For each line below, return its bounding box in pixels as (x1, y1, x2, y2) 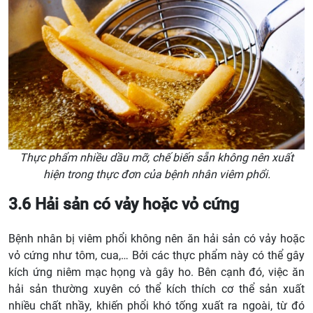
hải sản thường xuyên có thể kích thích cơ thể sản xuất (8, 282, 305, 296)
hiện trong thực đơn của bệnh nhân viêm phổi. (43, 168, 270, 182)
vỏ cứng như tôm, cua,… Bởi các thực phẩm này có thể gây (8, 248, 305, 262)
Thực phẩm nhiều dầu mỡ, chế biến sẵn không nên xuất (20, 151, 293, 165)
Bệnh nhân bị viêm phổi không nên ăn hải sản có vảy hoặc (8, 231, 305, 245)
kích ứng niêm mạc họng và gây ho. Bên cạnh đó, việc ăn (8, 265, 305, 279)
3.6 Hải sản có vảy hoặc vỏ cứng (8, 194, 239, 214)
